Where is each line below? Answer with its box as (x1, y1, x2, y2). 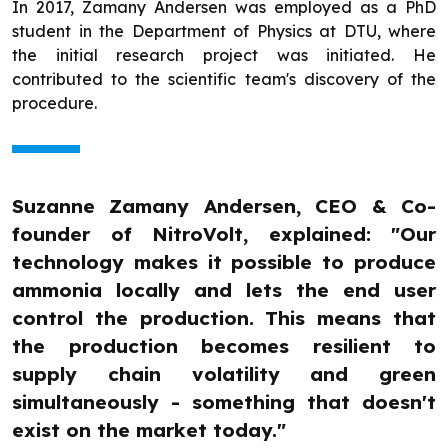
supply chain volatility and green (12, 362, 436, 387)
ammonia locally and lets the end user (12, 278, 436, 303)
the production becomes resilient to (12, 334, 436, 359)
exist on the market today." (12, 418, 286, 443)
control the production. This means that (12, 306, 436, 331)
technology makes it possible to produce (12, 250, 436, 275)
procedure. (12, 93, 97, 114)
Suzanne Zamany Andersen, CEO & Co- (12, 194, 436, 219)
